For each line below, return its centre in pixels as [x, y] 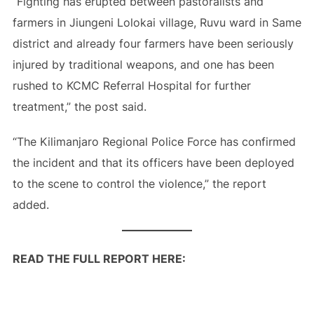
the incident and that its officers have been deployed [153, 163]
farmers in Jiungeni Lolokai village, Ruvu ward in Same [157, 22]
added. [30, 205]
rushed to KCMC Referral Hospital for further [131, 86]
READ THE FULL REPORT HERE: [99, 259]
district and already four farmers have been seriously [153, 43]
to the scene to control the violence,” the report [139, 184]
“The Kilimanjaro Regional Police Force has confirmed [154, 142]
